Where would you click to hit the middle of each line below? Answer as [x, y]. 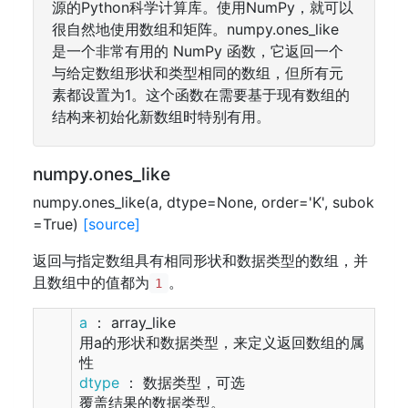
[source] [112, 224]
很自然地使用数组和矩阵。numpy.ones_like [195, 29]
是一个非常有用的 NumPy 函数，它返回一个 [198, 51]
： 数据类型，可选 [182, 382]
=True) [58, 224]
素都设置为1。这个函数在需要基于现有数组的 [201, 95]
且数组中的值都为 [91, 282]
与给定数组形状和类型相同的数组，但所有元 [198, 73]
